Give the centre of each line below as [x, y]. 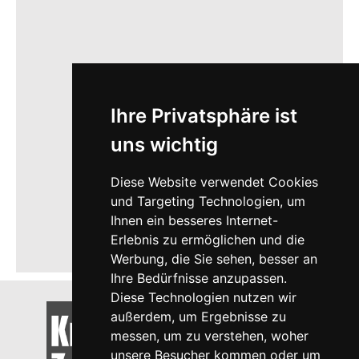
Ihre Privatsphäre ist [204, 116]
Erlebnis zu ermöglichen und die [207, 240]
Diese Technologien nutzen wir [203, 297]
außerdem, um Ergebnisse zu [198, 317]
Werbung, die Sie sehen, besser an [214, 259]
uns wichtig [164, 145]
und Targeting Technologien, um [208, 201]
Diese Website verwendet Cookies [214, 182]
